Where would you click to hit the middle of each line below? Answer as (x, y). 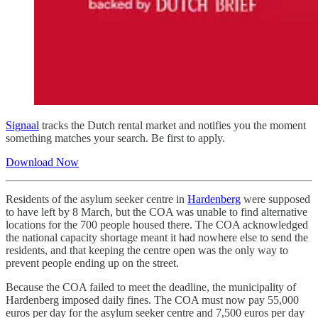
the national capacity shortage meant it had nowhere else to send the (157, 238)
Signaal (22, 126)
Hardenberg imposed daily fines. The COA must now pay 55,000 (152, 300)
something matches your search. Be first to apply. (115, 138)
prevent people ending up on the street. (92, 263)
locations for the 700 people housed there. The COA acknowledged (157, 225)
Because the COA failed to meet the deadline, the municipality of (151, 287)
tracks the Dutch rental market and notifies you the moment (172, 126)
